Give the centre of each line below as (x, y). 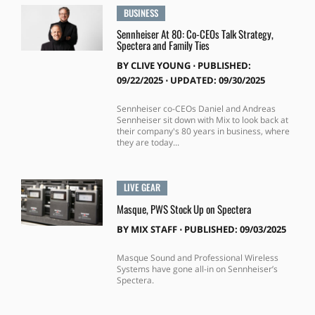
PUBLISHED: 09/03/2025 (235, 230)
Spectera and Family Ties (163, 45)
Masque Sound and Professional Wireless (197, 258)
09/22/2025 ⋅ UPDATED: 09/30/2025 (191, 81)
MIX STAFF (154, 230)
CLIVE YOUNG (160, 66)
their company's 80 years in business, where (203, 131)
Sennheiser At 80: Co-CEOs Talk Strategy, (195, 34)
